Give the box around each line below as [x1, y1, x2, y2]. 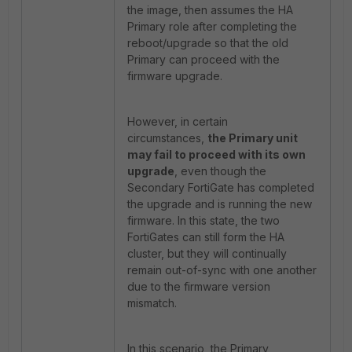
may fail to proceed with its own [127, 148, 306, 161]
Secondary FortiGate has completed [127, 181, 314, 194]
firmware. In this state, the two [127, 214, 280, 227]
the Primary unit [207, 131, 298, 145]
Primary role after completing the [127, 20, 297, 33]
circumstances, [127, 131, 207, 145]
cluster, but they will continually [127, 247, 287, 260]
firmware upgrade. [127, 69, 222, 82]
